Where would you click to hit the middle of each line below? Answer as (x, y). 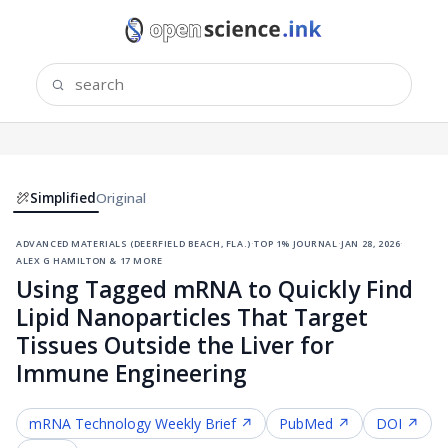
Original (121, 197)
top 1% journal (296, 241)
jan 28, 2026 (371, 241)
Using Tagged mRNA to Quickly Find (214, 289)
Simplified (63, 197)
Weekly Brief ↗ (202, 423)
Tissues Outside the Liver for (175, 345)
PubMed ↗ (314, 423)
